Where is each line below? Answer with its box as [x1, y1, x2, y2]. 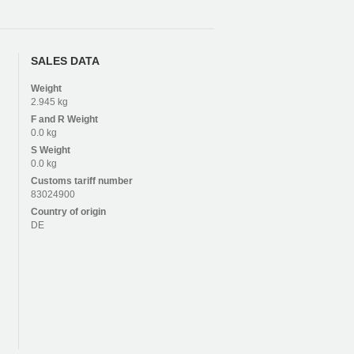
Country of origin [30, 205, 106, 217]
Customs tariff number [30, 175, 133, 186]
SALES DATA [30, 54, 100, 67]
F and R [30, 113, 67, 125]
